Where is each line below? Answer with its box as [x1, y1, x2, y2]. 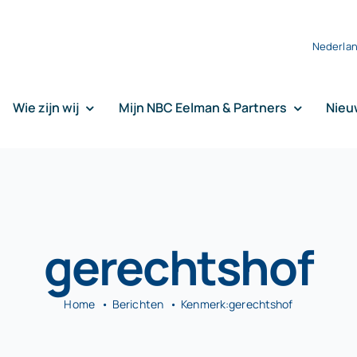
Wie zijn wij [12, 99, 79, 116]
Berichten [112, 296, 164, 312]
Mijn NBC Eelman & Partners [118, 99, 287, 116]
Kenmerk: [181, 296, 229, 312]
